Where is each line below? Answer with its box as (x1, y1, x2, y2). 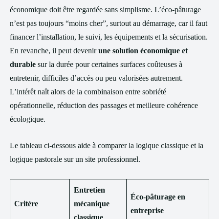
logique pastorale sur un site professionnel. (10, 155, 140, 163)
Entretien (74, 186, 105, 194)
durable (10, 60, 36, 68)
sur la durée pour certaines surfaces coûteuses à (36, 60, 182, 68)
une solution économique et (98, 46, 188, 55)
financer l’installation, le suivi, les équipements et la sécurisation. (10, 33, 208, 41)
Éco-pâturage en (131, 193, 185, 201)
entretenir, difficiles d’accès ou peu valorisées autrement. (10, 74, 183, 82)
